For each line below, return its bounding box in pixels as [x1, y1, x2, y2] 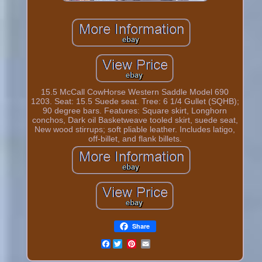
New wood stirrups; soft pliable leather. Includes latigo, [35, 124, 236, 134]
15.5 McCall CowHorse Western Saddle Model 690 [41, 87, 229, 96]
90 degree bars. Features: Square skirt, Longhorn [43, 105, 227, 115]
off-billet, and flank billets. [88, 133, 182, 143]
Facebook [110, 239, 150, 249]
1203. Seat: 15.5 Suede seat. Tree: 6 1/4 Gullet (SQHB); [30, 96, 239, 106]
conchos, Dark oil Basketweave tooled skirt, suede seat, [32, 115, 238, 125]
